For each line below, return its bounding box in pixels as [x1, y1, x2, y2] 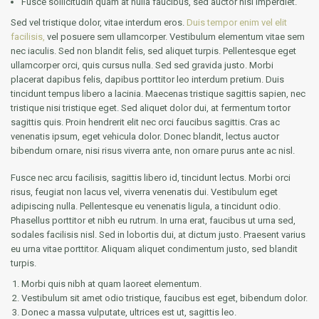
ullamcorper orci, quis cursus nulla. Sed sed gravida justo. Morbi [11, 59, 273, 70]
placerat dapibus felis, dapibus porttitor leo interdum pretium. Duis [11, 73, 284, 85]
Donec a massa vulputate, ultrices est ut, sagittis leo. [21, 306, 236, 318]
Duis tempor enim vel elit [187, 16, 287, 28]
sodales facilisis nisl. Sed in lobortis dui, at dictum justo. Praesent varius [11, 229, 305, 240]
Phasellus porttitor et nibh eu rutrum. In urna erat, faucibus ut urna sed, [11, 214, 296, 226]
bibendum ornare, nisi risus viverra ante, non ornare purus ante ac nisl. [11, 145, 295, 156]
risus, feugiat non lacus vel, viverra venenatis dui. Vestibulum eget [11, 186, 278, 197]
